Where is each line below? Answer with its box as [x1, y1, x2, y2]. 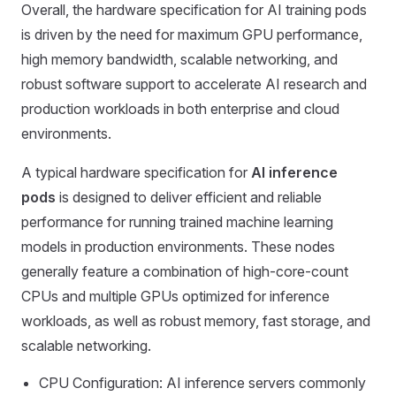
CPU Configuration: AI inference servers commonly [39, 374, 366, 392]
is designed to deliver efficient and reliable [56, 188, 322, 206]
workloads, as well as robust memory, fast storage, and [21, 312, 370, 330]
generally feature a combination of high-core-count [21, 263, 348, 280]
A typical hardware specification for [21, 164, 251, 181]
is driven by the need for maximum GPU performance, [21, 26, 362, 43]
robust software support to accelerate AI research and [21, 75, 367, 93]
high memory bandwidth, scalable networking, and [21, 50, 338, 68]
